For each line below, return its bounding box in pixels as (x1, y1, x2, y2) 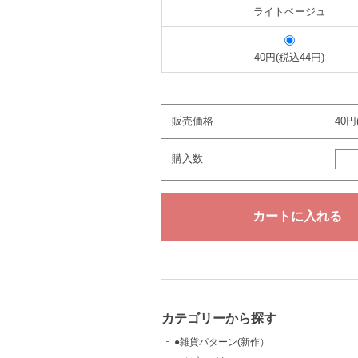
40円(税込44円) (254, 50, 324, 63)
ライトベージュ (253, 6, 326, 18)
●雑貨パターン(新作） (174, 336, 269, 348)
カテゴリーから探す (161, 310, 276, 325)
